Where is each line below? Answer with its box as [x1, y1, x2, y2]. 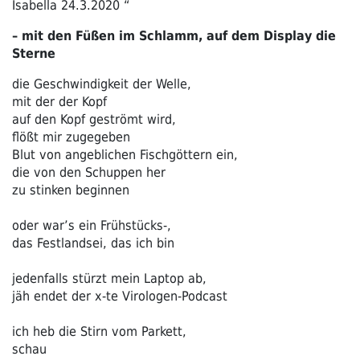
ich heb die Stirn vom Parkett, [12, 323, 190, 339]
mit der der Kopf [12, 93, 107, 109]
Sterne [12, 45, 55, 61]
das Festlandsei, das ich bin [12, 235, 174, 251]
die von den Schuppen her [12, 164, 166, 180]
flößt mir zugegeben [12, 129, 130, 145]
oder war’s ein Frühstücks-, [12, 217, 171, 233]
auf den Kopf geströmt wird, [12, 111, 176, 127]
